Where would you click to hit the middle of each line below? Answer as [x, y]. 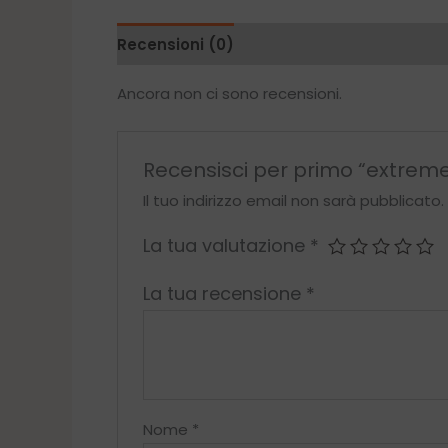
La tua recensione [225, 294]
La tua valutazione [227, 246]
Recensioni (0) [175, 44]
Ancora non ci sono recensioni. [229, 94]
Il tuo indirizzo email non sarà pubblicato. [294, 201]
